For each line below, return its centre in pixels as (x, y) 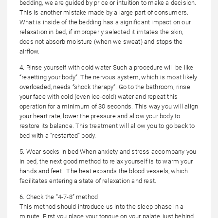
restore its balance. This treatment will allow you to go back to (107, 126)
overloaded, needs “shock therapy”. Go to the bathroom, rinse (105, 87)
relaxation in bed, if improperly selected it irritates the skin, (101, 32)
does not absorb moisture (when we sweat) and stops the (101, 42)
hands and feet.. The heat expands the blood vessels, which (104, 171)
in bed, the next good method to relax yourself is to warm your (106, 162)
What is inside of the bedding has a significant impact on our (105, 22)
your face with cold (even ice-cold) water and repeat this (99, 97)
